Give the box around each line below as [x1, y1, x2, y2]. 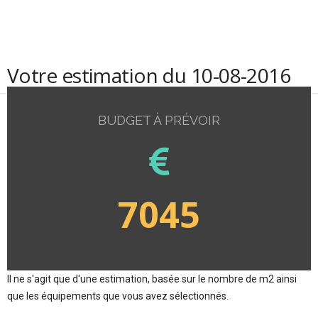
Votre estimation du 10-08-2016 [7, 62, 291, 89]
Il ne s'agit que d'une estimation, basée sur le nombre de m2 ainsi [7, 273, 297, 285]
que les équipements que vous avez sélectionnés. [7, 290, 229, 302]
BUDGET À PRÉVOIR [98, 113, 220, 128]
